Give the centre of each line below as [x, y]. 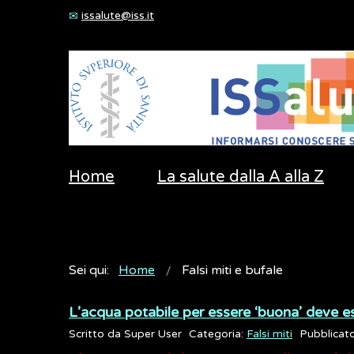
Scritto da [96, 334]
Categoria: [218, 334]
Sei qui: [92, 270]
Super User [153, 334]
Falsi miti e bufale [232, 270]
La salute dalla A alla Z [241, 177]
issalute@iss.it [118, 15]
